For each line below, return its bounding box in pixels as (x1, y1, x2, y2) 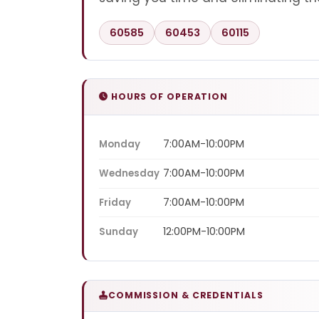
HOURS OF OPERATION (108, 90, 229, 103)
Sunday (99, 224, 138, 239)
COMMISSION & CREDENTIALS (108, 289, 263, 302)
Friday (99, 195, 131, 209)
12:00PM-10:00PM (163, 224, 245, 239)
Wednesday (99, 167, 159, 181)
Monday (99, 137, 140, 152)
